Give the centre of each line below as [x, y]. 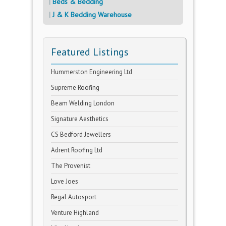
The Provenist [71, 166]
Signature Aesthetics [80, 119]
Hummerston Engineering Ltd [92, 72]
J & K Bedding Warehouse [92, 15]
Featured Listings [90, 52]
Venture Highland [75, 213]
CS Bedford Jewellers [81, 134]
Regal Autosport [74, 197]
